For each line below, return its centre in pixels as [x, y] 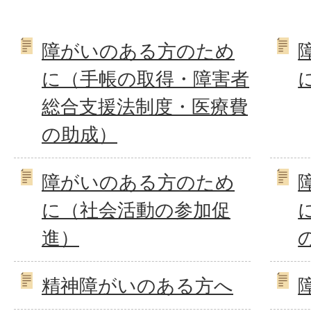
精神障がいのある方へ [137, 286]
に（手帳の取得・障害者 [145, 79]
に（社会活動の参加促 [136, 210]
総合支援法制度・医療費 [145, 107]
